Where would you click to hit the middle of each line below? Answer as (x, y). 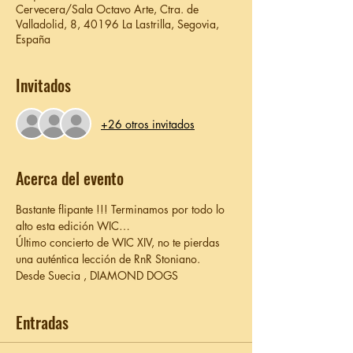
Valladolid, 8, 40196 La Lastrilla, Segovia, (117, 24)
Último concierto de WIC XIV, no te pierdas (119, 242)
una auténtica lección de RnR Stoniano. (108, 259)
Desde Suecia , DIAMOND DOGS (98, 275)
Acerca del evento (70, 178)
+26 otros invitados (148, 124)
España (33, 39)
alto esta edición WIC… (73, 226)
